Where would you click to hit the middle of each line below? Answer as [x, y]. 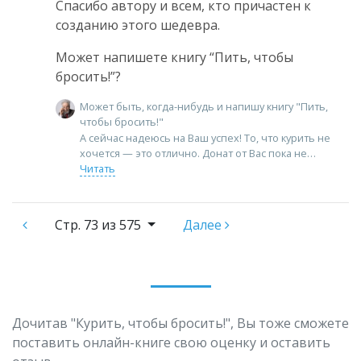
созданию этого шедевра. [138, 25]
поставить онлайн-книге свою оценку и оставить [171, 343]
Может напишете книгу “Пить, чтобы [174, 57]
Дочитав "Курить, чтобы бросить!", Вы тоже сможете [180, 324]
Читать [98, 169]
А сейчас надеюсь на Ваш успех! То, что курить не [205, 138]
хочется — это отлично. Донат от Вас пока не [193, 154]
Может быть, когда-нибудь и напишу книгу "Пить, [204, 106]
